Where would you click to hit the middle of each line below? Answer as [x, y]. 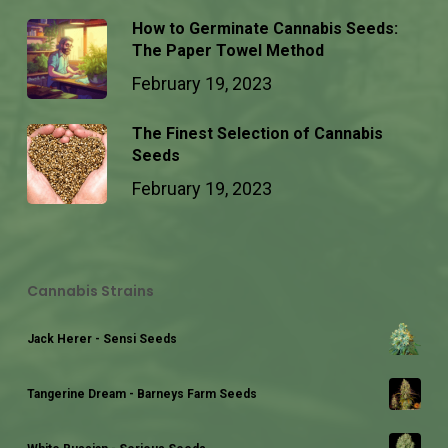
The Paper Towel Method [227, 50]
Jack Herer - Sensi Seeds [101, 339]
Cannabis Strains [90, 291]
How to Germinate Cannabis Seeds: [264, 28]
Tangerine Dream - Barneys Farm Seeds [141, 394]
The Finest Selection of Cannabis [257, 133]
